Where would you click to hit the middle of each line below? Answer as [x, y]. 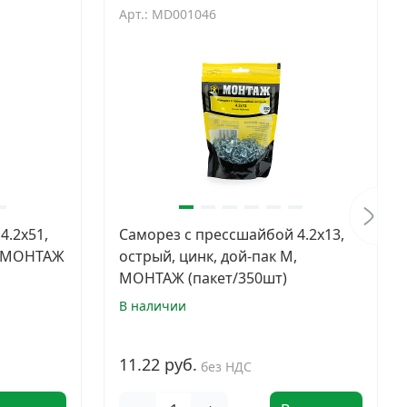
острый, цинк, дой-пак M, [208, 256]
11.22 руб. [158, 364]
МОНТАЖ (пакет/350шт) [203, 278]
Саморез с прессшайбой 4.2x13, [232, 234]
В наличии [153, 306]
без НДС [226, 367]
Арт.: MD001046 [168, 14]
